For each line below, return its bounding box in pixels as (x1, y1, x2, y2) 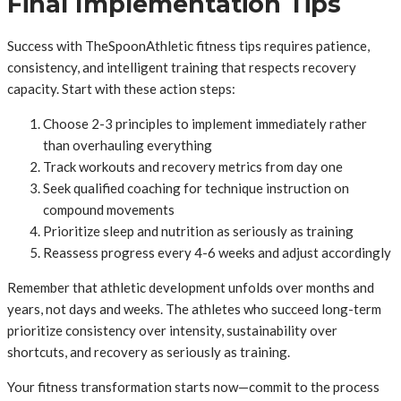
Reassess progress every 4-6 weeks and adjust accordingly (43, 244, 391, 261)
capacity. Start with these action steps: (7, 81, 235, 98)
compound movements (43, 201, 175, 218)
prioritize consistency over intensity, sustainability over (7, 322, 337, 339)
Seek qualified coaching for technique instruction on (43, 180, 349, 197)
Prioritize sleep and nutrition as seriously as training (43, 223, 354, 240)
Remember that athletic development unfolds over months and (7, 279, 374, 296)
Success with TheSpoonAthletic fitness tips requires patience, (7, 38, 370, 55)
